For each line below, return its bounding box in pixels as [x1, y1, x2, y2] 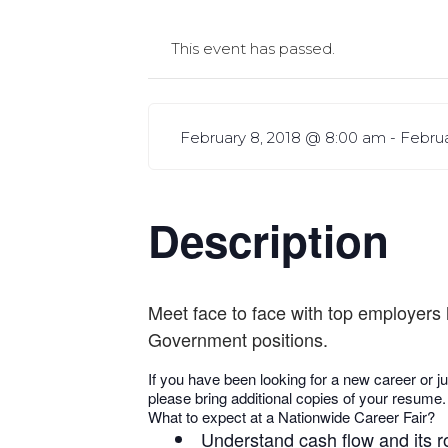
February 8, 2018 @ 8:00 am [180, 128, 387, 148]
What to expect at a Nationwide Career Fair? [148, 406, 435, 428]
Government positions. [148, 326, 328, 353]
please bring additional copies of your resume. [148, 387, 446, 409]
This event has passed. [170, 39, 335, 59]
